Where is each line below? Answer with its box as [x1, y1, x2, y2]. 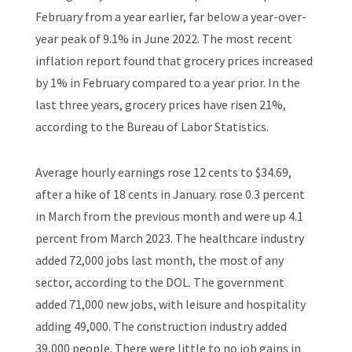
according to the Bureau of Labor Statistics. [35, 119, 269, 135]
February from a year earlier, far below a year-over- [35, 9, 306, 25]
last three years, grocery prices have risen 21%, [35, 97, 286, 113]
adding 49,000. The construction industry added [35, 318, 287, 335]
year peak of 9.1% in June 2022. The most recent [35, 31, 292, 47]
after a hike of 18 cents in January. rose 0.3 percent [35, 186, 305, 203]
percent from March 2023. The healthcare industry [35, 230, 304, 247]
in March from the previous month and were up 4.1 [35, 208, 303, 225]
